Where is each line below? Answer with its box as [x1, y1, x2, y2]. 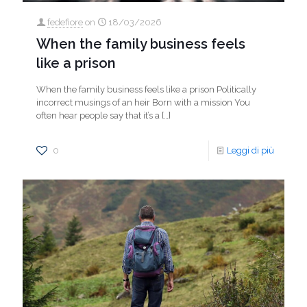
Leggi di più [227, 145, 274, 156]
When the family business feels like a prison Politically [36, 84, 256, 95]
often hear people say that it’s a [36, 110, 160, 121]
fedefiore [47, 17, 83, 27]
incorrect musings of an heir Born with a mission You [36, 97, 250, 108]
